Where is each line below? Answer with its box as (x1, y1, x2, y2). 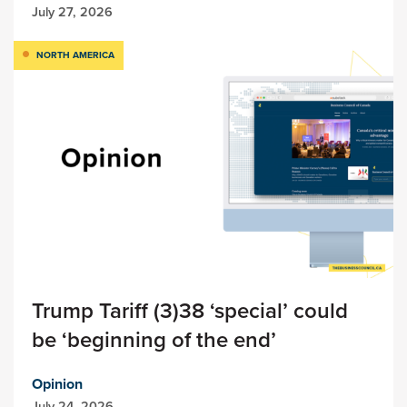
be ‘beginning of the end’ (32, 323, 276, 356)
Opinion (32, 373, 83, 394)
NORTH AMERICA (36, 47, 114, 62)
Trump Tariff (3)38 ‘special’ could (32, 294, 348, 327)
